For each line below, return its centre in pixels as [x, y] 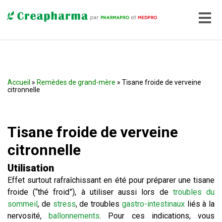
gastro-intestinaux [153, 204]
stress [64, 204]
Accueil [19, 82]
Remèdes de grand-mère [76, 82]
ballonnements [74, 216]
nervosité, [28, 216]
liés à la [199, 204]
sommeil [23, 204]
